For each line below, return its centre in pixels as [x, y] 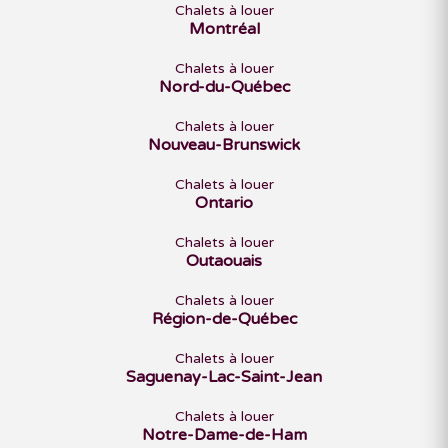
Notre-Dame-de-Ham [224, 435]
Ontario [224, 203]
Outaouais [224, 261]
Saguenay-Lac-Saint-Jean [224, 377]
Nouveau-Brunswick [224, 145]
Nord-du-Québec [224, 87]
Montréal [224, 29]
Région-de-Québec [224, 319]
